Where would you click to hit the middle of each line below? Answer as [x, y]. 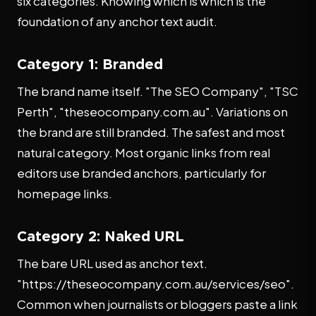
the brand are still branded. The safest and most [151, 132]
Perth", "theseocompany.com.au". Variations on [152, 111]
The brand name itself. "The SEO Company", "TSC [158, 91]
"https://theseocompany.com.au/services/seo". [156, 284]
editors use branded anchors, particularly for [141, 173]
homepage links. [65, 193]
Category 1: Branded [90, 63]
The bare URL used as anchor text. [112, 263]
